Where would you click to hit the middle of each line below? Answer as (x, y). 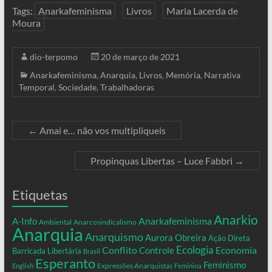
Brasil (91, 251)
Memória (183, 75)
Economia (236, 250)
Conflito (119, 250)
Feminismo (224, 264)
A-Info (24, 221)
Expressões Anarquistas (134, 265)
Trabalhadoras (127, 87)
